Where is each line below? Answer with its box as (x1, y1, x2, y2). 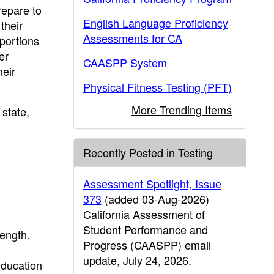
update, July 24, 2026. (83, 252, 191, 268)
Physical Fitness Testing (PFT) (83, 79, 232, 95)
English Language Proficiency (83, 15, 228, 31)
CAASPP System (83, 54, 167, 70)
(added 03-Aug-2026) (101, 191, 209, 207)
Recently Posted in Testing (83, 144, 213, 160)
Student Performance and (83, 221, 208, 237)
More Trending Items (131, 102, 232, 117)
